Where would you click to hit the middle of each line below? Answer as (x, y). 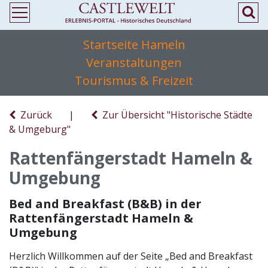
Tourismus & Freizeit (134, 80)
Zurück (34, 115)
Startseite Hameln (134, 45)
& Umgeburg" (40, 129)
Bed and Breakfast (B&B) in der (105, 204)
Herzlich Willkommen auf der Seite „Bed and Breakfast (131, 256)
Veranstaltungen (134, 63)
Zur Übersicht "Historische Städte (175, 115)
